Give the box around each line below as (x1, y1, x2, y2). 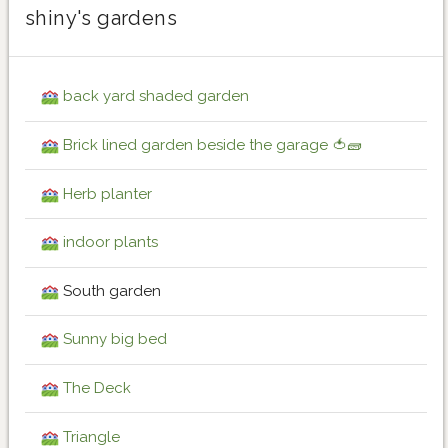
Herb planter (63, 184, 152, 203)
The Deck (63, 378, 131, 397)
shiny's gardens (25, 5, 177, 30)
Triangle (63, 427, 120, 446)
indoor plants (63, 233, 158, 252)
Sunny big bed (63, 330, 167, 349)
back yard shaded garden (63, 87, 249, 106)
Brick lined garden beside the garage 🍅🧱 (63, 136, 362, 155)
